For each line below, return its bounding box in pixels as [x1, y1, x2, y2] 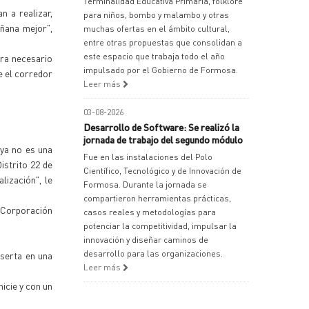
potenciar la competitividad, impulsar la [83, 221, 237, 231]
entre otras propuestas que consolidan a [83, 37, 242, 48]
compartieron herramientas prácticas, [83, 193, 231, 203]
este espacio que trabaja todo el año [83, 51, 225, 61]
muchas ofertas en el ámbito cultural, [83, 23, 230, 34]
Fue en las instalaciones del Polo [83, 152, 212, 162]
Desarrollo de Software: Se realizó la [83, 121, 239, 133]
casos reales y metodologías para [83, 207, 216, 217]
